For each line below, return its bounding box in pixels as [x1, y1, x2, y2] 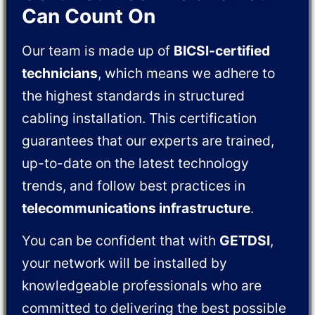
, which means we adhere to [98, 65, 276, 82]
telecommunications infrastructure [22, 200, 251, 217]
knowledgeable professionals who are [22, 277, 262, 295]
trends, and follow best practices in [22, 177, 246, 195]
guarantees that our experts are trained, [22, 132, 275, 150]
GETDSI [219, 232, 271, 250]
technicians [22, 65, 98, 82]
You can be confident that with [22, 232, 220, 250]
